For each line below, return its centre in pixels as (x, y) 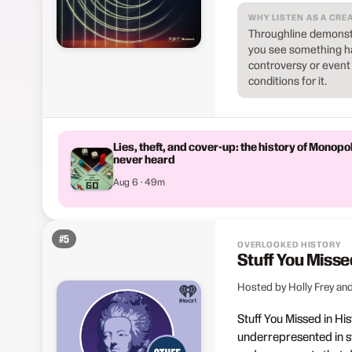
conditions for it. (287, 81)
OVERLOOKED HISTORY (289, 244)
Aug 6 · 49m (139, 181)
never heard (144, 159)
